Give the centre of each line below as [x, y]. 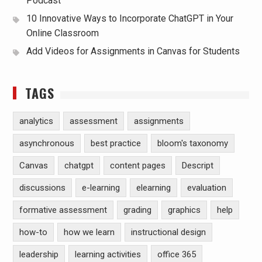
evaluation [206, 188]
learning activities [108, 254]
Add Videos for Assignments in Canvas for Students [133, 51]
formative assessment [63, 210]
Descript [197, 166]
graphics [184, 210]
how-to [33, 232]
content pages [137, 166]
